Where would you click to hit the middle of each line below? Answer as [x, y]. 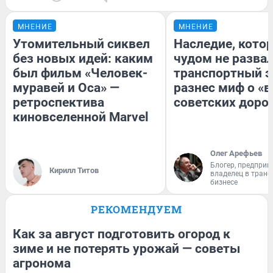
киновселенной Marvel [81, 117]
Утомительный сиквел [81, 44]
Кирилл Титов [74, 170]
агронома [42, 263]
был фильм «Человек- [80, 73]
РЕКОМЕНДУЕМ [136, 209]
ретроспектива [58, 102]
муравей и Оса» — [66, 87]
